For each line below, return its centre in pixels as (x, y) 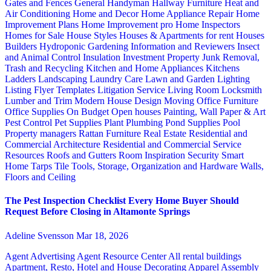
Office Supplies (36, 112)
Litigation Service (132, 90)
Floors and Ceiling (40, 177)
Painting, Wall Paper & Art (214, 112)
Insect (248, 47)
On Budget (89, 112)
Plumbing (145, 123)
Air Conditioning (39, 14)
